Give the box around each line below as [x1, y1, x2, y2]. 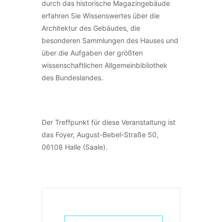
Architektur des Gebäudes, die [42, 24, 140, 33]
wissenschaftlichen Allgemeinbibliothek [42, 61, 167, 70]
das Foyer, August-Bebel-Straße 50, [42, 130, 159, 139]
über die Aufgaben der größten [42, 49, 143, 57]
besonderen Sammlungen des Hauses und [42, 36, 178, 45]
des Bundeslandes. [42, 73, 103, 82]
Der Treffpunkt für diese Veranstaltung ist [42, 118, 175, 127]
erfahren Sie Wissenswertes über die [42, 11, 160, 20]
